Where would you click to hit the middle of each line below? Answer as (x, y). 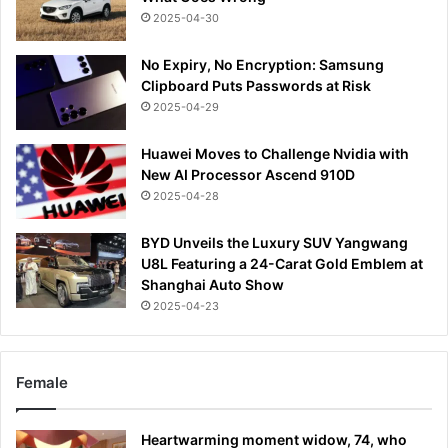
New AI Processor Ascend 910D (248, 174)
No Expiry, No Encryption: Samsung (262, 64)
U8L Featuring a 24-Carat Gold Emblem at (282, 263)
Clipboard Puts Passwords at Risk (256, 85)
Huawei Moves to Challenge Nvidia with (275, 153)
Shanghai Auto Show (212, 284)
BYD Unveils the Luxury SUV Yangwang (274, 242)
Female (42, 382)
